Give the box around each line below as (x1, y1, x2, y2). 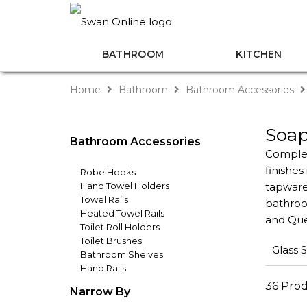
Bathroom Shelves (80, 249, 163, 260)
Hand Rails (80, 262, 126, 273)
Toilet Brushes (80, 235, 142, 246)
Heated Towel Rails (80, 208, 164, 219)
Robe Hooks (80, 167, 136, 177)
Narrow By (70, 285, 130, 298)
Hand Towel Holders (80, 180, 169, 191)
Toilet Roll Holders (80, 221, 160, 232)
